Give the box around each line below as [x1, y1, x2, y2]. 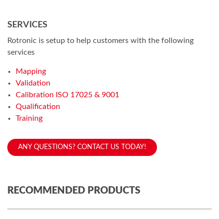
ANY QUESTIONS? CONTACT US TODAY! [18, 143, 146, 151]
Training [16, 114, 43, 122]
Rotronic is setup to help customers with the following [7, 36, 194, 44]
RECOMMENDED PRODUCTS [7, 185, 140, 196]
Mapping [16, 67, 46, 75]
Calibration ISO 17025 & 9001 [16, 90, 119, 99]
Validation [16, 79, 50, 87]
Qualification [16, 102, 60, 110]
